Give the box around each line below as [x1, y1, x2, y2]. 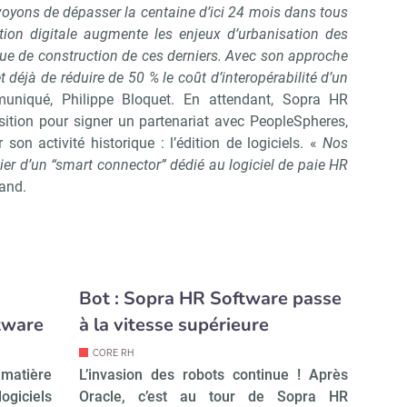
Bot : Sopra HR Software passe [78, 286, 342, 312]
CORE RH [92, 348, 134, 359]
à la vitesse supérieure [78, 313, 269, 338]
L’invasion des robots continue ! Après [78, 366, 349, 384]
